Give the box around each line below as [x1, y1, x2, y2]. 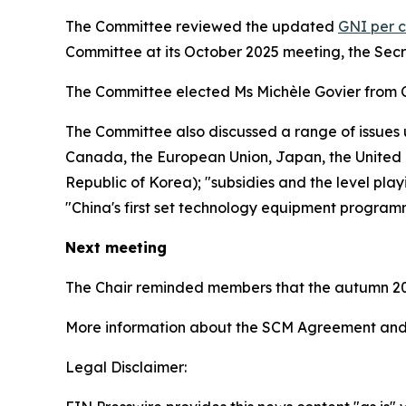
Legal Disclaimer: [65, 357, 187, 376]
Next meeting [65, 237, 167, 256]
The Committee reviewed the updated [65, 16, 338, 35]
